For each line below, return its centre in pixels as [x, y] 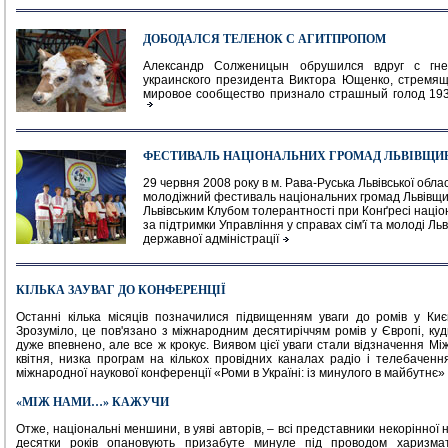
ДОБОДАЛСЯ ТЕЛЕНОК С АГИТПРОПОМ [264, 39]
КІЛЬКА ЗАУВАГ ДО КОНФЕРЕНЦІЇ [121, 290]
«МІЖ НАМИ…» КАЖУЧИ [92, 402]
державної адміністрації [211, 239]
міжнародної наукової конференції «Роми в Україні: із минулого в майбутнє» [230, 373]
